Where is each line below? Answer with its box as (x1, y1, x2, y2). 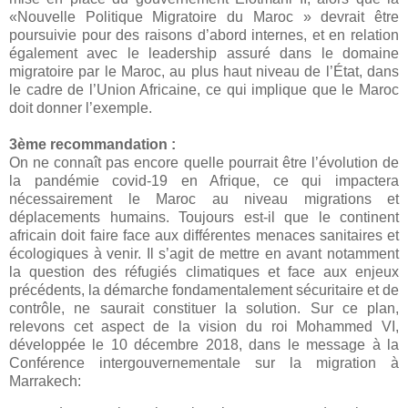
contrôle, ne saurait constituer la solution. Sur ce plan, (9, 300, 399, 316)
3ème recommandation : (9, 136, 179, 152)
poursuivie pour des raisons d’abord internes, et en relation (9, 26, 399, 43)
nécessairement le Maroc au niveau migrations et (9, 190, 399, 207)
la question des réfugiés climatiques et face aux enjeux (9, 263, 399, 280)
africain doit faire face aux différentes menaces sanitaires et (9, 227, 399, 243)
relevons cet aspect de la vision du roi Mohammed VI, (9, 318, 399, 334)
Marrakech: (9, 372, 85, 389)
